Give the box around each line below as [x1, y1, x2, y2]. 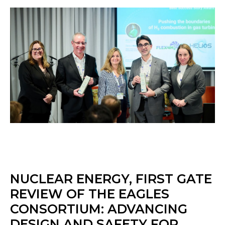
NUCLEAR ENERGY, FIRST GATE [10, 171, 212, 186]
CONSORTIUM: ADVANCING [10, 201, 187, 216]
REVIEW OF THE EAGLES [10, 186, 169, 201]
